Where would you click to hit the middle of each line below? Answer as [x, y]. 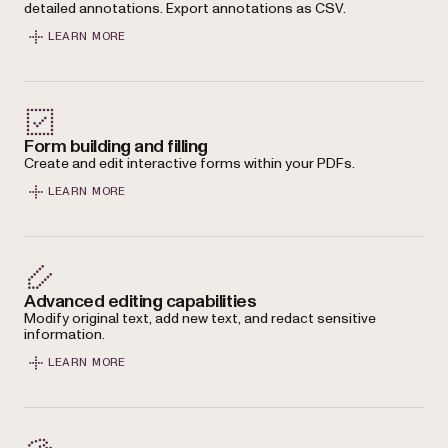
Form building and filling [116, 146]
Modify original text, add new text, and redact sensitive [200, 318]
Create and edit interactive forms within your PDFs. [189, 163]
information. [64, 334]
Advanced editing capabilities [140, 301]
